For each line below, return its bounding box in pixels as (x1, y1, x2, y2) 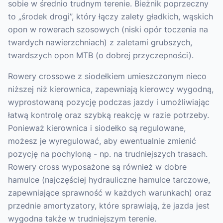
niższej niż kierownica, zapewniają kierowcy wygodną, (8, 84, 214, 94)
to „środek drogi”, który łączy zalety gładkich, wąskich (8, 11, 213, 21)
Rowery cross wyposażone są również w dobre (8, 162, 187, 172)
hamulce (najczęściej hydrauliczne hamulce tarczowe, (8, 175, 210, 185)
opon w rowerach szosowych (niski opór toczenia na (8, 24, 208, 34)
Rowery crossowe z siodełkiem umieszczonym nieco (8, 71, 207, 81)
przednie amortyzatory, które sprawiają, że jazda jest (8, 201, 210, 211)
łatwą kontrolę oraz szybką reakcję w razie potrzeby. (8, 110, 209, 120)
